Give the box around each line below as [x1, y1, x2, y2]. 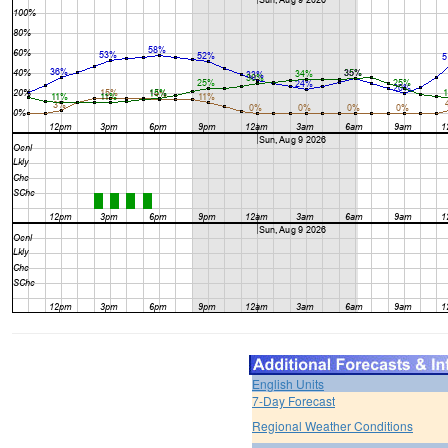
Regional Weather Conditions [252, 417, 413, 435]
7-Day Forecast [252, 392, 335, 410]
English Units [252, 375, 324, 393]
